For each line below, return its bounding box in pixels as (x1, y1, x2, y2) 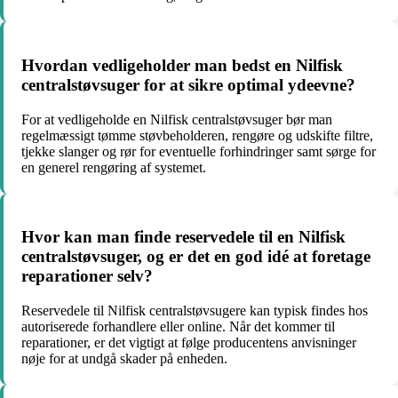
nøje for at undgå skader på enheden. (21, 351, 227, 367)
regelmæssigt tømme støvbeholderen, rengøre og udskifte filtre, (21, 127, 373, 143)
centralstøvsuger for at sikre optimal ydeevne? (21, 75, 355, 94)
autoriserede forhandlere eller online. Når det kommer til (21, 319, 335, 335)
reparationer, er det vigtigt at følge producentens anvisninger (21, 335, 356, 351)
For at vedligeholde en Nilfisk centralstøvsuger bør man (21, 111, 332, 127)
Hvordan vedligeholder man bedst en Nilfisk (21, 55, 343, 75)
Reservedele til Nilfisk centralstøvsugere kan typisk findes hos (21, 303, 368, 319)
